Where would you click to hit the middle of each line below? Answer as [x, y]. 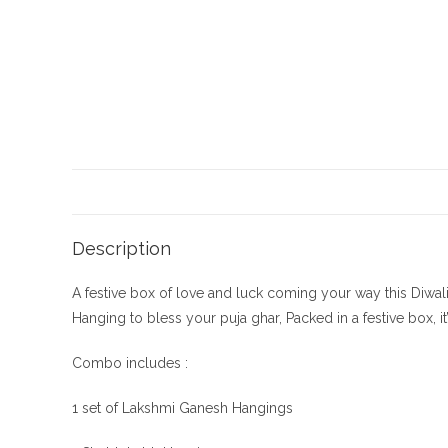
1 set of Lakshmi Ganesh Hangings [182, 408]
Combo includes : [130, 363]
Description [121, 248]
